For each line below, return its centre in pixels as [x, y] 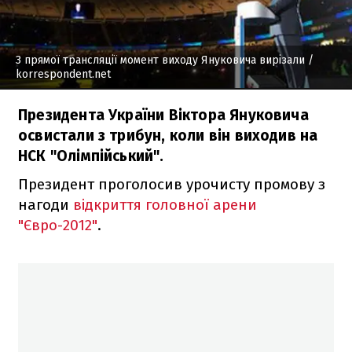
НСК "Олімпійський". [91, 156]
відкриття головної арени [165, 204]
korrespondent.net [63, 74]
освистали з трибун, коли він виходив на [168, 135]
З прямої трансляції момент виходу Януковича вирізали [160, 60]
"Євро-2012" [58, 225]
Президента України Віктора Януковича [163, 115]
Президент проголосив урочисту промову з [172, 184]
